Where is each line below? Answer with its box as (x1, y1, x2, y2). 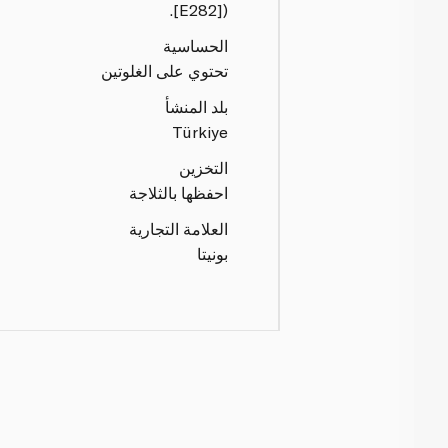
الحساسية (163, 35, 229, 55)
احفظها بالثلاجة (129, 182, 229, 202)
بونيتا (197, 243, 229, 263)
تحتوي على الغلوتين (101, 60, 229, 80)
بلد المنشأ (165, 96, 229, 116)
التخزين (179, 157, 229, 177)
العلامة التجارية (129, 218, 229, 238)
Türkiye (172, 121, 229, 141)
